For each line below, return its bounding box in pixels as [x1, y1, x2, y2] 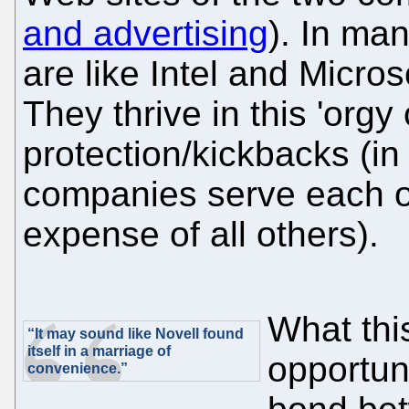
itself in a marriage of [27, 342, 171, 359]
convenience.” [27, 360, 128, 376]
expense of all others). [23, 214, 379, 254]
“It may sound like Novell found [27, 325, 244, 341]
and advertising [23, 13, 268, 53]
